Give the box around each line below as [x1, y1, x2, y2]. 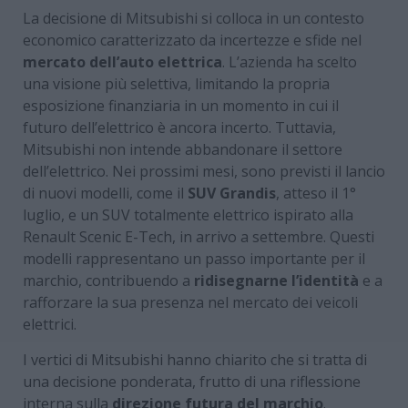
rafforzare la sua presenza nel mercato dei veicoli [23, 291, 358, 312]
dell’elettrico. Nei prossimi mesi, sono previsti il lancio [23, 160, 385, 181]
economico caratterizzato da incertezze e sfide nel [23, 29, 362, 50]
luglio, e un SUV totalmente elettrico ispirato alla [23, 204, 353, 225]
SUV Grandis [188, 182, 276, 203]
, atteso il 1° [276, 182, 356, 203]
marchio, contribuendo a [23, 270, 194, 291]
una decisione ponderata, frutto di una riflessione [23, 371, 361, 392]
